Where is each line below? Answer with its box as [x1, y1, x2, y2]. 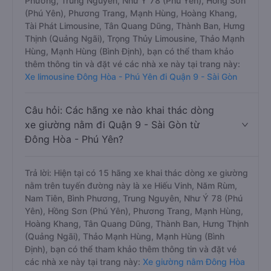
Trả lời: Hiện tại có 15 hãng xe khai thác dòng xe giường [25, 168, 248, 178]
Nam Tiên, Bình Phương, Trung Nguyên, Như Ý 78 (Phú [25, 193, 243, 203]
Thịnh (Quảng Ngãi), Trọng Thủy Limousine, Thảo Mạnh [25, 33, 244, 44]
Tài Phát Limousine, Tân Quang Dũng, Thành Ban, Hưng [25, 21, 245, 31]
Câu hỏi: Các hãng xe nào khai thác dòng [25, 104, 214, 116]
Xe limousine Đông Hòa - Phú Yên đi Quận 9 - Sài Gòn [25, 71, 237, 82]
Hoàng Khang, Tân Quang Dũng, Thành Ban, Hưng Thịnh [25, 218, 249, 229]
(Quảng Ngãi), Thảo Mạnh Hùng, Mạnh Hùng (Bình [25, 231, 224, 241]
